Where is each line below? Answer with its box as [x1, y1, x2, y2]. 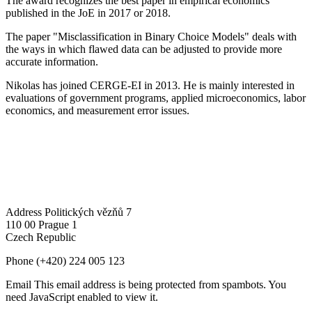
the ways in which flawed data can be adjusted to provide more [6, 42, 282, 55]
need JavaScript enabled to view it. [6, 290, 158, 303]
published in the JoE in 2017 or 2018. [6, 6, 171, 19]
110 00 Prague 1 [6, 218, 77, 231]
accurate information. [6, 55, 98, 68]
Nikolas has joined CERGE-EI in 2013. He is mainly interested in [6, 79, 295, 91]
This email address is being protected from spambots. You [34, 278, 286, 290]
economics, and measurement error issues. [6, 104, 189, 116]
